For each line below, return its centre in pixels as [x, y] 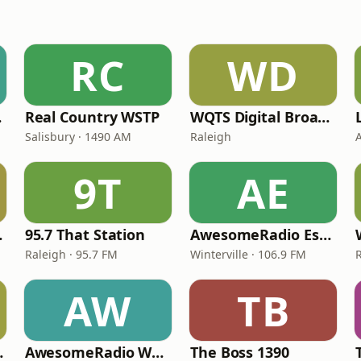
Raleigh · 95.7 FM [71, 254]
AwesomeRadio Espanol [325, 234]
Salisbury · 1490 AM [78, 137]
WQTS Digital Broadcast [324, 117]
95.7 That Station [85, 234]
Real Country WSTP [92, 117]
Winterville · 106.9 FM [248, 254]
